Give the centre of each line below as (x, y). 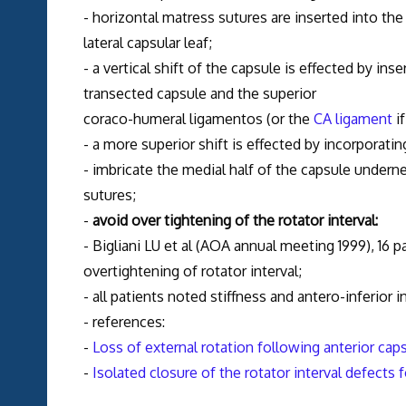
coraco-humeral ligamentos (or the (198, 119)
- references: (124, 322)
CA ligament (353, 119)
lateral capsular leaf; (147, 43)
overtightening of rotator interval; (192, 271)
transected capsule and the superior (199, 94)
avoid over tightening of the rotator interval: (235, 221)
